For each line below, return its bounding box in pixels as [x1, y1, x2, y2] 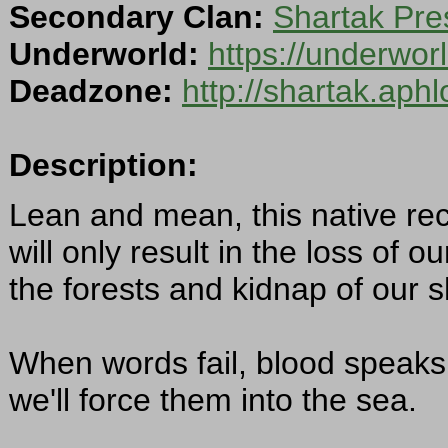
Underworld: [9, 36, 199, 73]
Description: [9, 147, 198, 184]
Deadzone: [9, 73, 173, 110]
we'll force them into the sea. [9, 382, 417, 419]
